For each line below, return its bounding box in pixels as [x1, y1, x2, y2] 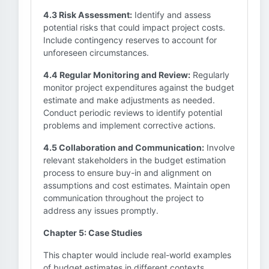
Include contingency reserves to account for [43, 35, 217, 45]
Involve [204, 142, 235, 153]
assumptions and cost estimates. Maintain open [43, 180, 230, 190]
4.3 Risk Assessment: [43, 10, 132, 20]
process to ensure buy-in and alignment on [43, 168, 211, 178]
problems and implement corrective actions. [43, 120, 216, 130]
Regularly [190, 70, 229, 80]
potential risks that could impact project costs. [43, 22, 225, 32]
